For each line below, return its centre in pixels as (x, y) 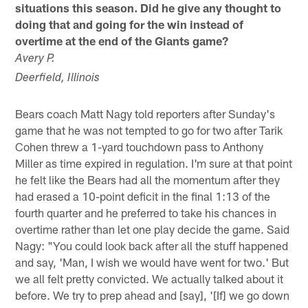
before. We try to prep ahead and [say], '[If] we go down (153, 295)
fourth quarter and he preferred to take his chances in (146, 213)
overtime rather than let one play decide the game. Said (153, 229)
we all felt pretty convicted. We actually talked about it (150, 279)
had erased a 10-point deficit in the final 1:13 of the (143, 196)
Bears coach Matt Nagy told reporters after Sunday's (145, 114)
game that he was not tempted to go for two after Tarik (149, 130)
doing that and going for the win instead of (130, 24)
